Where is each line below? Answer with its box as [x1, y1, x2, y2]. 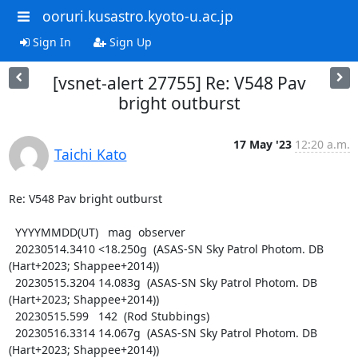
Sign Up [105, 34, 152, 50]
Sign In [29, 34, 71, 50]
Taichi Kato [54, 144, 127, 164]
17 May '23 [233, 136, 292, 152]
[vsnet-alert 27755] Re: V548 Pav [52, 71, 306, 94]
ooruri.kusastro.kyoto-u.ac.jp [42, 6, 233, 26]
